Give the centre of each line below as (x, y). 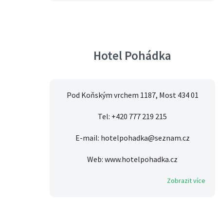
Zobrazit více (186, 181)
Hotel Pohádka (132, 56)
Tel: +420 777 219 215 (132, 117)
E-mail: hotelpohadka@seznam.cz (132, 138)
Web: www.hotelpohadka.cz (132, 159)
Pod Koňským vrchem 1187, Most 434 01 (132, 95)
